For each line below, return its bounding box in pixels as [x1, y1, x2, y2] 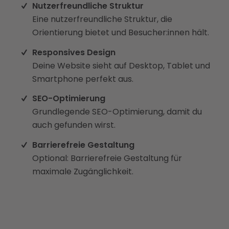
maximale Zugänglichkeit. [32, 165, 134, 177]
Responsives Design [32, 46, 116, 58]
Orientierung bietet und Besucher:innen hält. [32, 27, 210, 39]
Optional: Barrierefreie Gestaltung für [32, 152, 182, 164]
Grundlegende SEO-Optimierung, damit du [32, 106, 202, 118]
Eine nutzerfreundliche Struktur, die [32, 13, 173, 26]
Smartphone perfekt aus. [32, 73, 134, 85]
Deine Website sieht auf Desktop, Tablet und [32, 59, 211, 72]
